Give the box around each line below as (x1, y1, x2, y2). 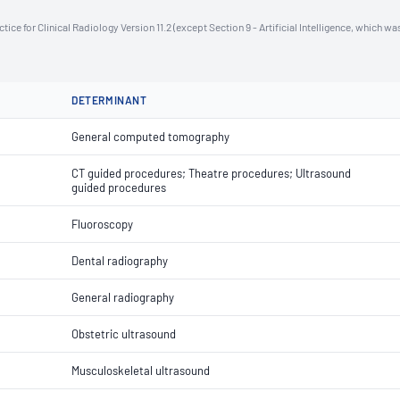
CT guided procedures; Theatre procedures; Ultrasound (71, 166, 351, 180)
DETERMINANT (71, 94, 147, 106)
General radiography (71, 290, 174, 304)
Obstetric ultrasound (71, 327, 176, 341)
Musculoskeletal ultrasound (71, 363, 210, 378)
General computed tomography (71, 129, 229, 144)
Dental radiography (71, 254, 168, 268)
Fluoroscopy (71, 217, 133, 231)
